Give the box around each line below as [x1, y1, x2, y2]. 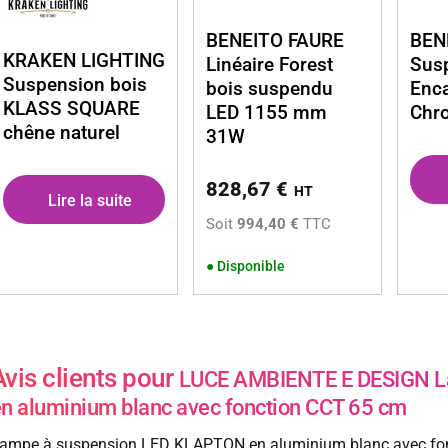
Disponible [217, 258, 286, 275]
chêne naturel [2, 121, 120, 145]
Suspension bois [2, 73, 147, 97]
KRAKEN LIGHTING [2, 49, 165, 73]
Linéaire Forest [206, 53, 334, 77]
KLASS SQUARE [2, 97, 140, 121]
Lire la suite [47, 191, 132, 211]
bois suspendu [206, 77, 334, 101]
